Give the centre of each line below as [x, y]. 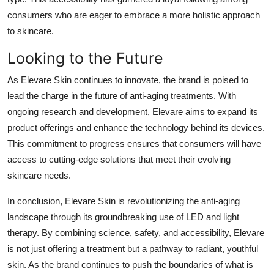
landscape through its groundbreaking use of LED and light [123, 217]
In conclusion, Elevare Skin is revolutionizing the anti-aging [124, 201]
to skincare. [31, 31]
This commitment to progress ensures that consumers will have [134, 143]
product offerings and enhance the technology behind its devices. [136, 127]
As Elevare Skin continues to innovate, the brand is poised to [128, 80]
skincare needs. [39, 175]
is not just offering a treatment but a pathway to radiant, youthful [133, 248]
